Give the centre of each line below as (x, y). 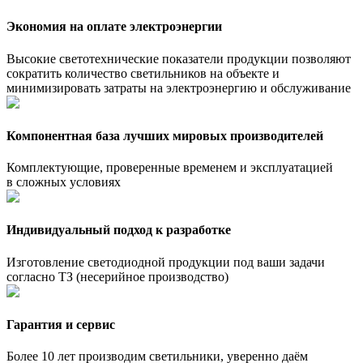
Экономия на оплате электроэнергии (114, 27)
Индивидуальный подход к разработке (119, 230)
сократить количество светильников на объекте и (143, 73)
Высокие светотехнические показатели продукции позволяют (179, 58)
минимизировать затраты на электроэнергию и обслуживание (179, 88)
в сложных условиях (64, 182)
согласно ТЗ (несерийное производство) (117, 276)
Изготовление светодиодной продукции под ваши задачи (166, 262)
